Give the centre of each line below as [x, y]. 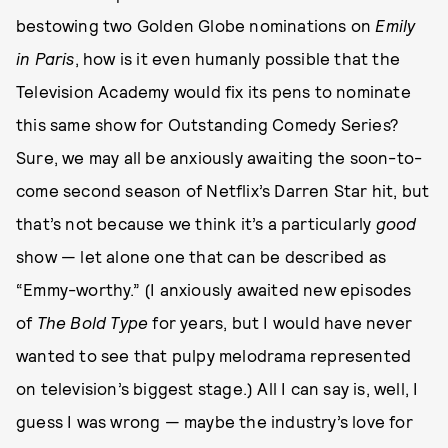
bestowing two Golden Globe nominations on [196, 25]
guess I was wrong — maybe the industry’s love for [214, 421]
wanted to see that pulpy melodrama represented [214, 355]
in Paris [45, 58]
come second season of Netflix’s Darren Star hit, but [223, 190]
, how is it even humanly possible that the [237, 58]
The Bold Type [92, 322]
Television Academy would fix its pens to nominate [213, 91]
